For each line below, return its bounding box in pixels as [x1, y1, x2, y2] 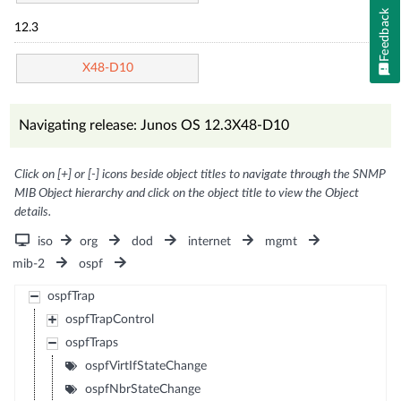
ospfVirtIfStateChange [84, 359, 207, 372]
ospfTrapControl [64, 312, 154, 326]
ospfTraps [64, 336, 118, 349]
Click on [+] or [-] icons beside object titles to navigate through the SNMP [14, 167, 387, 181]
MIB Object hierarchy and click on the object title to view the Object [14, 186, 360, 200]
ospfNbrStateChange [84, 382, 200, 396]
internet [187, 235, 231, 248]
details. [14, 205, 52, 218]
